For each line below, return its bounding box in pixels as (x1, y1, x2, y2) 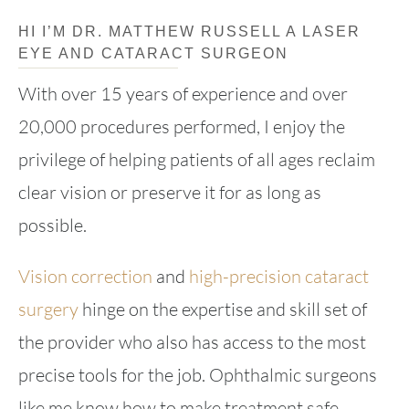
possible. (17, 213, 87, 236)
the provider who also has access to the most (17, 330, 366, 353)
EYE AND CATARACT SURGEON (17, 45, 288, 61)
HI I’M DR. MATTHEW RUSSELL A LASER (17, 23, 361, 39)
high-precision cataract (188, 264, 369, 288)
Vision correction (17, 264, 152, 288)
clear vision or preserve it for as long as (17, 180, 321, 204)
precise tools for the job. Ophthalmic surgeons (17, 362, 377, 386)
